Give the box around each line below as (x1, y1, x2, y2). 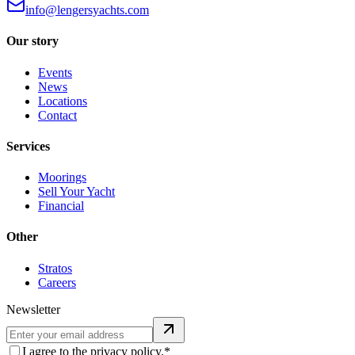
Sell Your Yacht (38, 185, 115, 199)
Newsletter (6, 302, 60, 316)
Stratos (38, 261, 72, 275)
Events (38, 65, 72, 79)
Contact (38, 108, 77, 122)
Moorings (38, 170, 86, 185)
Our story (6, 34, 59, 48)
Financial (38, 199, 84, 213)
